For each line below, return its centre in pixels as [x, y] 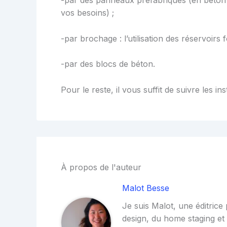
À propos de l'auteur [101, 167]
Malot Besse [146, 188]
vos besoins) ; [87, 13]
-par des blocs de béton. [108, 64]
